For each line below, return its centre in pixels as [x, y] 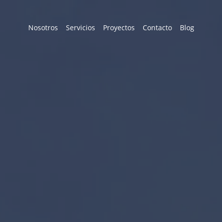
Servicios [80, 27]
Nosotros [43, 27]
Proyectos [119, 27]
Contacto [157, 27]
